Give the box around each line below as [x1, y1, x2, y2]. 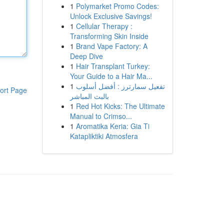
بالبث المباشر [69, 91, 109, 101]
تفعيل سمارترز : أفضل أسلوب [75, 81, 165, 91]
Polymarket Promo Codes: [75, 1, 159, 11]
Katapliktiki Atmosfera [69, 131, 138, 141]
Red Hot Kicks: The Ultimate [75, 101, 165, 111]
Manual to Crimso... [69, 111, 132, 121]
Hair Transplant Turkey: [75, 61, 150, 71]
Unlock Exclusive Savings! [69, 11, 152, 21]
